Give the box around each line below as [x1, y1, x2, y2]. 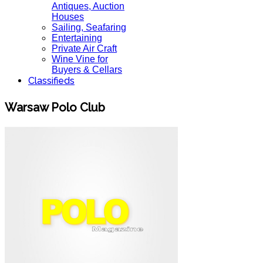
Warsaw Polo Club [5, 100, 105, 114]
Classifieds [28, 75, 75, 86]
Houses [52, 12, 84, 22]
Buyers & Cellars [52, 65, 122, 75]
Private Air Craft [52, 43, 117, 53]
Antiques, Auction [52, 1, 124, 11]
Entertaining [52, 33, 102, 43]
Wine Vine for [52, 54, 108, 64]
